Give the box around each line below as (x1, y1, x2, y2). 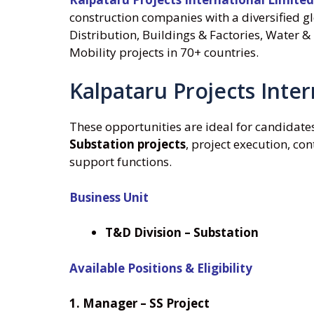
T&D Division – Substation (105, 224, 259, 241)
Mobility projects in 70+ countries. (69, 43, 259, 60)
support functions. (69, 153, 172, 170)
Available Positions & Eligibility (69, 259, 252, 276)
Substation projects (69, 136, 186, 153)
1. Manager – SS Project (69, 295, 210, 312)
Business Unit (69, 189, 149, 205)
